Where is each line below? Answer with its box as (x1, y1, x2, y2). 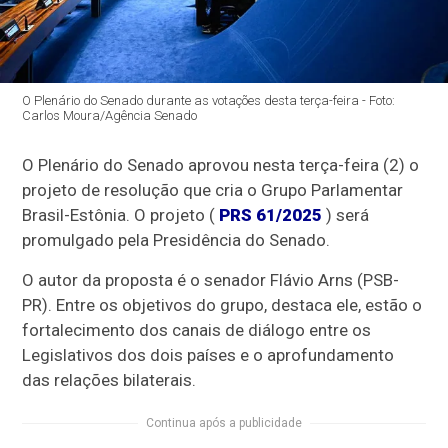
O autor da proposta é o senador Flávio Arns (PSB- (22, 270, 400, 290)
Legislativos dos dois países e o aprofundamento (22, 345, 395, 365)
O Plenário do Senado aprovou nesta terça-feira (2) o (22, 155, 420, 175)
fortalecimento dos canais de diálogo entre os (22, 320, 372, 340)
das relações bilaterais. (22, 370, 197, 390)
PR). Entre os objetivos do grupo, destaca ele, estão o (22, 295, 423, 315)
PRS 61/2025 (219, 205, 323, 225)
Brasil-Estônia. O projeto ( (22, 205, 220, 225)
